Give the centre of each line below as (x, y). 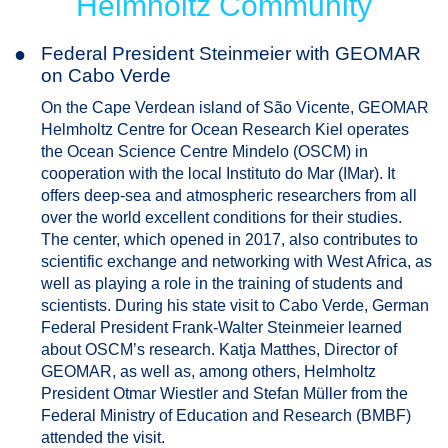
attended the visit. (103, 437)
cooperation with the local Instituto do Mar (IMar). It (218, 173)
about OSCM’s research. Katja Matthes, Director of (219, 349)
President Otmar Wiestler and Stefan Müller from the (224, 393)
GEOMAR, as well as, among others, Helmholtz (208, 371)
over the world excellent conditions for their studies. (221, 217)
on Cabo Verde (106, 75)
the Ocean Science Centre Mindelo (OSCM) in (204, 151)
